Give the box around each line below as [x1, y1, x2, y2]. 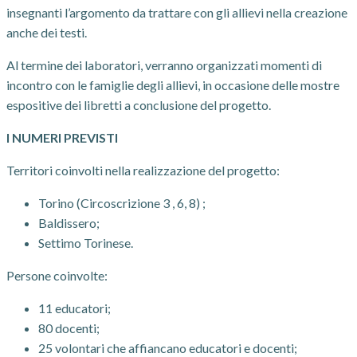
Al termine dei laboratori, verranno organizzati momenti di [6, 57, 322, 73]
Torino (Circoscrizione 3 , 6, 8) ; [38, 195, 206, 210]
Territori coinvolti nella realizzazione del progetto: [6, 163, 280, 178]
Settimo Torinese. [38, 235, 133, 250]
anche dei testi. [6, 25, 87, 40]
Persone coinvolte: [6, 268, 108, 283]
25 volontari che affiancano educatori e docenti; [38, 340, 297, 355]
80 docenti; [38, 320, 100, 335]
